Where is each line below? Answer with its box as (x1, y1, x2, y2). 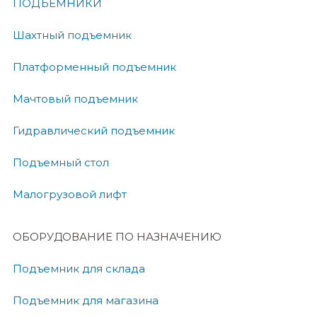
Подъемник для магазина (13, 294, 158, 308)
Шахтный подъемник (13, 28, 132, 42)
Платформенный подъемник (13, 60, 176, 74)
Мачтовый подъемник (13, 92, 138, 106)
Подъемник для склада (13, 262, 145, 276)
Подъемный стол (13, 156, 109, 170)
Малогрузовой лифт (13, 188, 127, 202)
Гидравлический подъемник (13, 124, 175, 138)
